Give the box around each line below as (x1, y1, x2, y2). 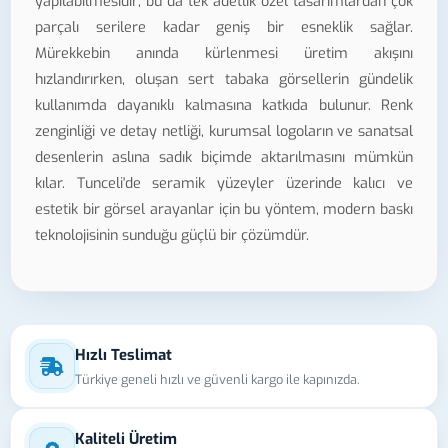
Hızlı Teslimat (75, 345, 172, 366)
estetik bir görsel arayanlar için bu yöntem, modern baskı (35, 199, 413, 219)
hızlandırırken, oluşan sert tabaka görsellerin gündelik (35, 69, 413, 89)
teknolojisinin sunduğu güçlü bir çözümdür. (35, 225, 309, 245)
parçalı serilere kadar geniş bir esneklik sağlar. (35, 17, 413, 37)
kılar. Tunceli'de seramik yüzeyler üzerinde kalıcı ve (35, 173, 413, 193)
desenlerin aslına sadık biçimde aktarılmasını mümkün (35, 147, 413, 167)
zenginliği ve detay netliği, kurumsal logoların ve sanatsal (35, 121, 413, 141)
